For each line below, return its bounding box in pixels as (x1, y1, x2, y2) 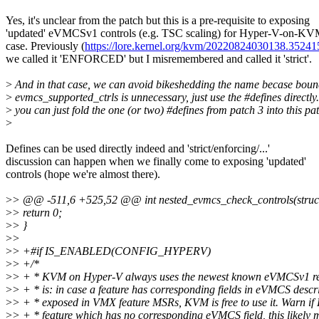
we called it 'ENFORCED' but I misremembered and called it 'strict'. (6, 53, 312, 66)
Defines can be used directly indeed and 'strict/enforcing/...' (6, 142, 270, 155)
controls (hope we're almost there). (6, 168, 160, 181)
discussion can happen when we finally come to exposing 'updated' (6, 155, 306, 168)
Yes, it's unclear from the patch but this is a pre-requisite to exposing (6, 14, 310, 27)
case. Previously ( (6, 40, 85, 53)
